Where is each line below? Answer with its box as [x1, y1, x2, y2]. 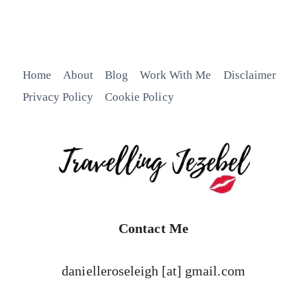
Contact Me [119, 221, 188, 236]
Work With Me [140, 69, 212, 82]
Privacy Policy [22, 90, 94, 103]
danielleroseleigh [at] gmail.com [62, 263, 245, 278]
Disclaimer [223, 69, 276, 82]
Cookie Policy [105, 90, 174, 103]
